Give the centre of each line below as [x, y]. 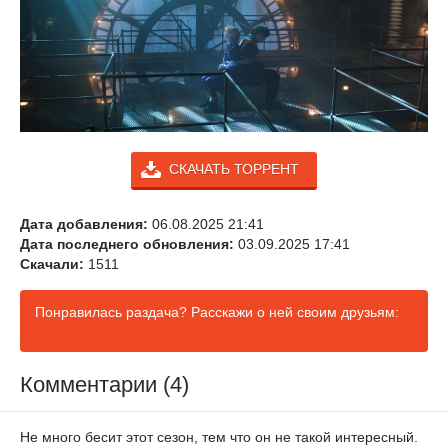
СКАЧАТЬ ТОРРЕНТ [234, 168]
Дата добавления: [84, 223]
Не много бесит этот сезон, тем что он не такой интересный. [219, 437]
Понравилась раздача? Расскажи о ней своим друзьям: [217, 311]
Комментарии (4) [104, 385]
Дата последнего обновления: [127, 243]
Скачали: [52, 263]
